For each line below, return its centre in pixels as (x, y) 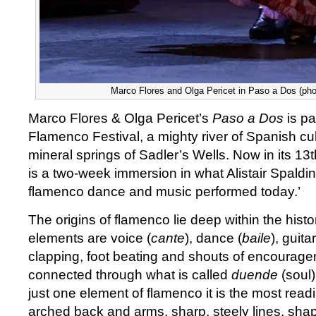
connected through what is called (130, 275)
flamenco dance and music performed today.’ (164, 192)
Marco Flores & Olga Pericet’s (120, 118)
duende (255, 275)
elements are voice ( (90, 238)
